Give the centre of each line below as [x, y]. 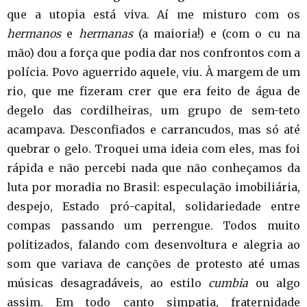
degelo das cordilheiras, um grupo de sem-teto [153, 110]
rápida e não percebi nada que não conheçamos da [153, 168]
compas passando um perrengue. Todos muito [153, 225]
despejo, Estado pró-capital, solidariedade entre [153, 206]
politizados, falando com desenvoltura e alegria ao [153, 245]
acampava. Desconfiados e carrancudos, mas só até [153, 130]
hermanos [34, 34]
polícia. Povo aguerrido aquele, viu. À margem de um [153, 72]
